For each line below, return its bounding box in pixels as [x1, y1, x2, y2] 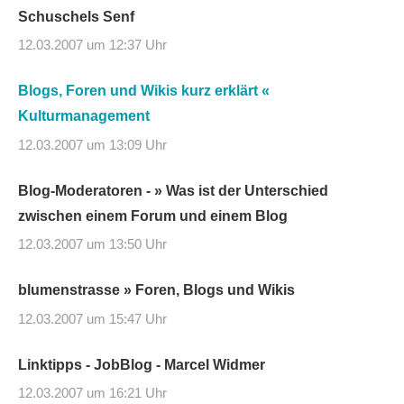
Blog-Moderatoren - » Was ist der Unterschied [18, 182, 328, 198]
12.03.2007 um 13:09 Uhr [18, 136, 167, 152]
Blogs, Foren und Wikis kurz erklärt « [18, 83, 270, 99]
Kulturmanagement [18, 108, 150, 124]
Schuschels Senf [18, 8, 134, 24]
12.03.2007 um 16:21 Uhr [18, 385, 167, 401]
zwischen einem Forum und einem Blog [18, 207, 288, 224]
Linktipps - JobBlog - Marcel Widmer [18, 356, 265, 372]
